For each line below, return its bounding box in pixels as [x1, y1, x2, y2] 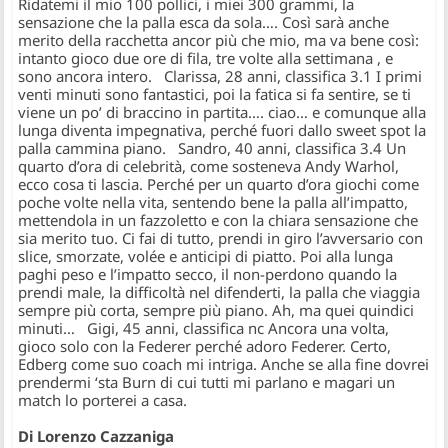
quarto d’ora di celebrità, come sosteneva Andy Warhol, [18, 156, 400, 177]
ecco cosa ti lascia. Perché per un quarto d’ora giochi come [18, 174, 420, 195]
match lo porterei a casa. [18, 390, 188, 411]
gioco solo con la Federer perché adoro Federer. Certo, [18, 336, 392, 357]
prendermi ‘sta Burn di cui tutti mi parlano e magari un [18, 372, 396, 393]
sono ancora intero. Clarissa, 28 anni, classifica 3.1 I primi [18, 66, 423, 87]
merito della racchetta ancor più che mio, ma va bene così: [18, 30, 420, 51]
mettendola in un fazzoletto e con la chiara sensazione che [18, 210, 419, 231]
